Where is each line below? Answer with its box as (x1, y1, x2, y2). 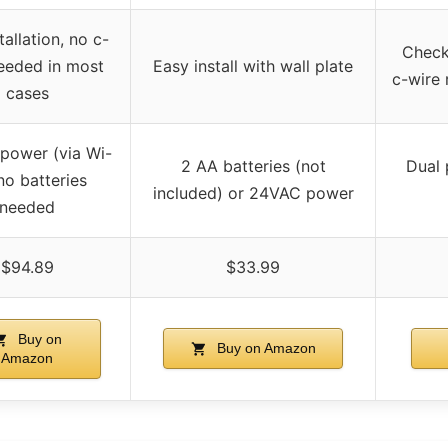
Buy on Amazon (212, 339, 316, 356)
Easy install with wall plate (153, 55, 353, 76)
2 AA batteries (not (180, 155, 326, 176)
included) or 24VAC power (152, 182, 354, 203)
